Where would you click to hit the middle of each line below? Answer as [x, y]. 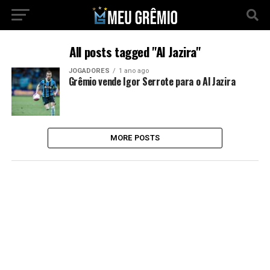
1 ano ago [133, 71]
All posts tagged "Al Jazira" [135, 52]
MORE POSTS [135, 138]
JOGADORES [89, 71]
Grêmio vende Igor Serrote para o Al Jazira [152, 81]
